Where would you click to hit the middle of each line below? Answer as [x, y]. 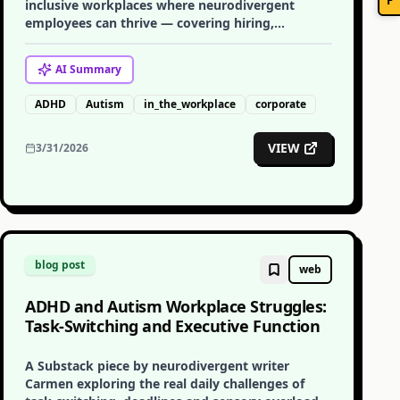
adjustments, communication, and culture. [157, 41]
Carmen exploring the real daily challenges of [165, 383]
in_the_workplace [190, 104]
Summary [94, 69]
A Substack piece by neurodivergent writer [157, 366]
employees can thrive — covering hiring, [150, 23]
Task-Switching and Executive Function [173, 326]
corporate [281, 104]
